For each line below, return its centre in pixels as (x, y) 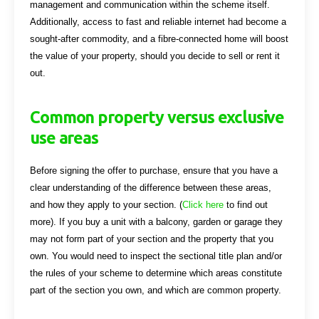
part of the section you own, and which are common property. (156, 290)
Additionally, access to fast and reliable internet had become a (158, 21)
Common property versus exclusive (157, 116)
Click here (203, 204)
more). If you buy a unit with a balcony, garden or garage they (157, 221)
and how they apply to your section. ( (106, 204)
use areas (64, 137)
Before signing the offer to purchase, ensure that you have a (154, 170)
